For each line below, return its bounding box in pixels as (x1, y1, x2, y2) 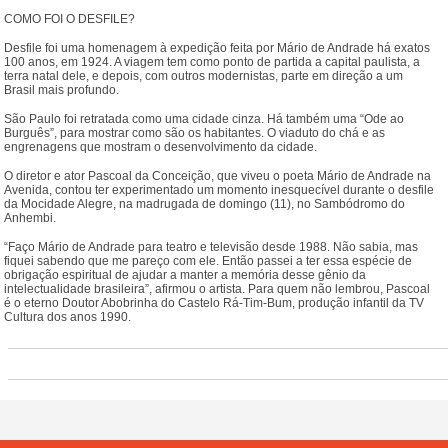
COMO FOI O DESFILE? (4, 11, 136, 26)
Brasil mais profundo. (4, 82, 120, 97)
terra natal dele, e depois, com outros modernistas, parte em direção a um (4, 68, 404, 83)
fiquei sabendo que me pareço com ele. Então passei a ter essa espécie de (4, 253, 413, 268)
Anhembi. (4, 210, 57, 225)
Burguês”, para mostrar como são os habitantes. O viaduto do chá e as (4, 125, 386, 140)
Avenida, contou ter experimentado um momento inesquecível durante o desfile (4, 182, 435, 197)
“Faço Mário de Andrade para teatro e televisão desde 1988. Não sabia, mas (4, 239, 419, 254)
